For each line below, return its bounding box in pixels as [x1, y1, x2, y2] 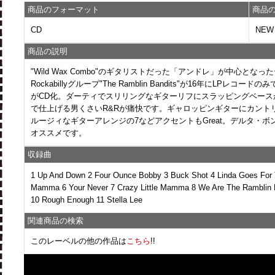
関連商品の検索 [28, 216, 83, 225]
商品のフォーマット [28, 5, 99, 14]
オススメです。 [31, 128, 87, 137]
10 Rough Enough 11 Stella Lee [31, 195, 142, 204]
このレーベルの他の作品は [31, 236, 126, 246]
